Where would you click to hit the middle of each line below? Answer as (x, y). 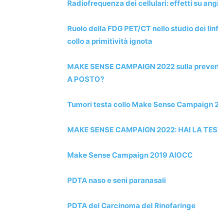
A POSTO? (86, 79)
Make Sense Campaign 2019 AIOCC (130, 155)
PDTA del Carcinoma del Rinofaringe (131, 205)
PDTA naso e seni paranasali (117, 180)
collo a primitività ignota (110, 41)
